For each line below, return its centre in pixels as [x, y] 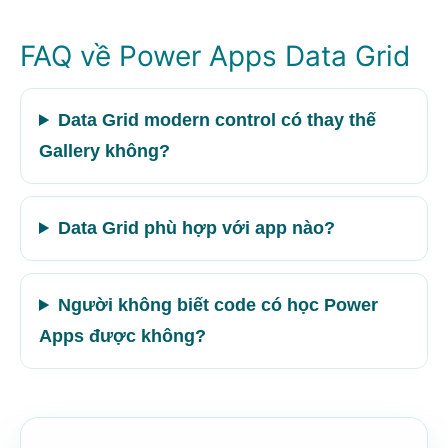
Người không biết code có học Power [218, 305]
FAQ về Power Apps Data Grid [215, 56]
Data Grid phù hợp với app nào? [197, 228]
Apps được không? [122, 336]
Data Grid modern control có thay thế [217, 120]
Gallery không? [104, 151]
